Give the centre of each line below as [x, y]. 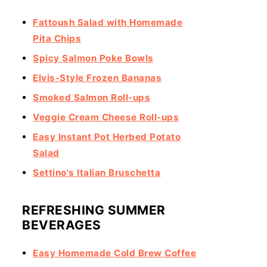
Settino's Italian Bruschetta [97, 173]
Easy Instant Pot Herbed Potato [107, 137]
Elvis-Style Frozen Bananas [97, 78]
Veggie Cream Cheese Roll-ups [106, 117]
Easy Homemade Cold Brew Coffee [115, 253]
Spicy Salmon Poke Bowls [93, 58]
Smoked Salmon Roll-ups [92, 97]
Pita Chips [57, 38]
